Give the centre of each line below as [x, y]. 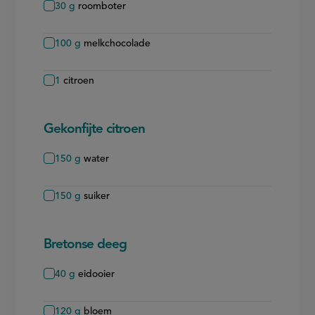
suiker [97, 196]
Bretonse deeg [85, 245]
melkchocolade [117, 43]
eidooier [97, 274]
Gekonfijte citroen [95, 129]
